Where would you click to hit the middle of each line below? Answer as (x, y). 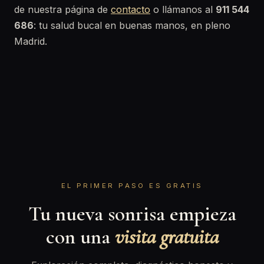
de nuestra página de (62, 9)
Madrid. (31, 41)
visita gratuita (166, 237)
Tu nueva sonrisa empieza (132, 214)
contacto (131, 9)
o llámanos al (183, 9)
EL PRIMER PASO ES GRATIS (132, 186)
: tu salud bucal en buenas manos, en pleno (132, 25)
